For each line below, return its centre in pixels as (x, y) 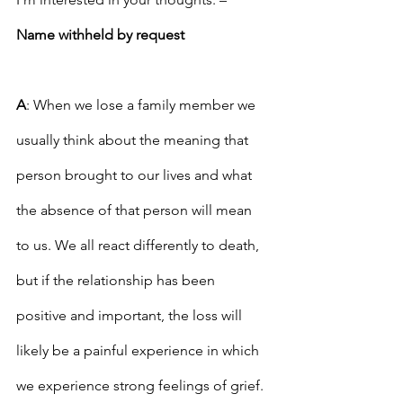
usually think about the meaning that (134, 140)
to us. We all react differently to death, (139, 246)
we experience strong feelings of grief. (142, 386)
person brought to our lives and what (136, 175)
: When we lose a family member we (143, 105)
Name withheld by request (100, 35)
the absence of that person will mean (136, 210)
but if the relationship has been (117, 281)
